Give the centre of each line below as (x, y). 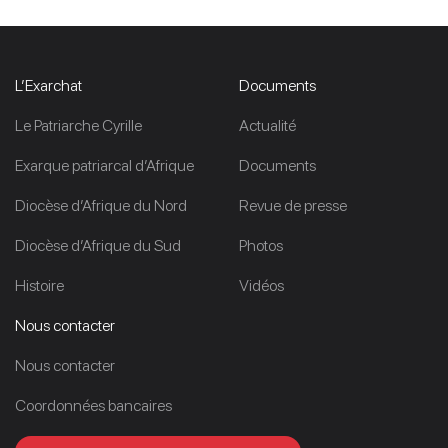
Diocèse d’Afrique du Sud (98, 245)
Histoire (39, 285)
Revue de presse (293, 205)
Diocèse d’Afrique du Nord (101, 205)
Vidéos (261, 285)
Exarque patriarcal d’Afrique (104, 165)
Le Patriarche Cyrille (78, 125)
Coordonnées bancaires (93, 405)
